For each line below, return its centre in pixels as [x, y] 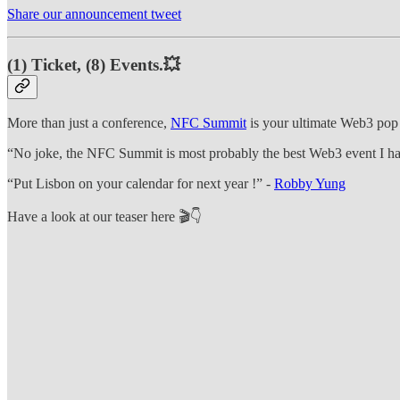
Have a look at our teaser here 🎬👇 [104, 217]
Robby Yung [310, 184]
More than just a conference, [89, 123]
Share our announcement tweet [94, 13]
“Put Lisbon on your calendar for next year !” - [141, 184]
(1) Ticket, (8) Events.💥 [94, 64]
